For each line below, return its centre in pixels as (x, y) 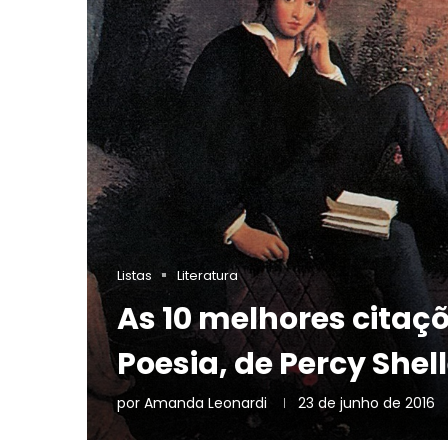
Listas (134, 275)
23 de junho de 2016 (366, 402)
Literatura (207, 275)
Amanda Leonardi (205, 402)
